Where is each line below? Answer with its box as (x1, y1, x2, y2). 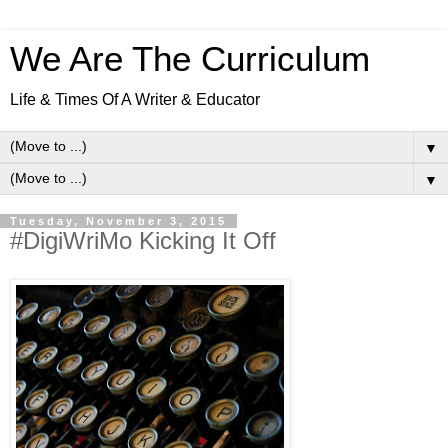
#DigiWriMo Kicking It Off (10, 227, 276, 254)
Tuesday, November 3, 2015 (10, 215, 227, 227)
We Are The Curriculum (10, 40, 370, 78)
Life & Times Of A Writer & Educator (10, 91, 260, 108)
